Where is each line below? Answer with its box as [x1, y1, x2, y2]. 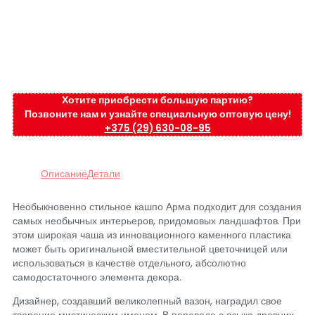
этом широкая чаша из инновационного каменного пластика [13, 229, 291, 243]
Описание [41, 167, 87, 181]
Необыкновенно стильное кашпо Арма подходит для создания [13, 200, 302, 214]
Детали [87, 167, 120, 181]
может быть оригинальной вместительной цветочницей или [13, 243, 288, 257]
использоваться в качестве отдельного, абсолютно [13, 257, 246, 271]
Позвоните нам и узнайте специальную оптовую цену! [24, 108, 291, 122]
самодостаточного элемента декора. [13, 271, 181, 285]
